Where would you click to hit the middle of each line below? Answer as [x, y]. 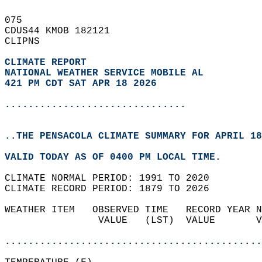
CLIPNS [28, 42]
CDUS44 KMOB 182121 [63, 31]
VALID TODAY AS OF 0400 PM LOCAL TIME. [119, 157]
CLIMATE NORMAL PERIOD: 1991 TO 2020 [113, 178]
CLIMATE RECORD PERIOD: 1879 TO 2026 [113, 189]
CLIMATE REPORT [49, 63]
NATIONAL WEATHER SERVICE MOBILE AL [104, 73]
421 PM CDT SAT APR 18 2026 [81, 84]
